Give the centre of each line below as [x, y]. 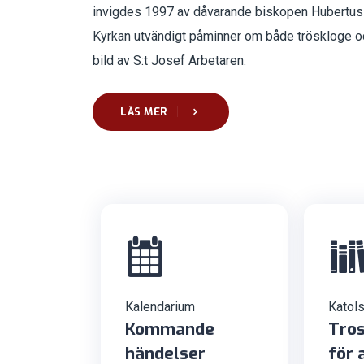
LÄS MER [145, 111]
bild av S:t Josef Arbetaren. [169, 60]
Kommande [170, 329]
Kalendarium [160, 306]
